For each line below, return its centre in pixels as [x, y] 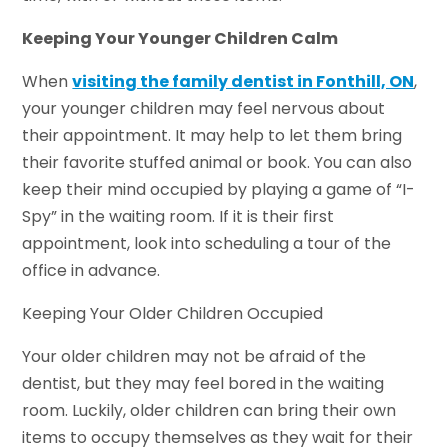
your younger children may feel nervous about [204, 108]
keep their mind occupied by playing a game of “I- [219, 189]
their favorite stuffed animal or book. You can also [217, 162]
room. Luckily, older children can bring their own [209, 410]
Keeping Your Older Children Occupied [173, 313]
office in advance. [91, 270]
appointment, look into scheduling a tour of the [207, 243]
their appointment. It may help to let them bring [212, 135]
